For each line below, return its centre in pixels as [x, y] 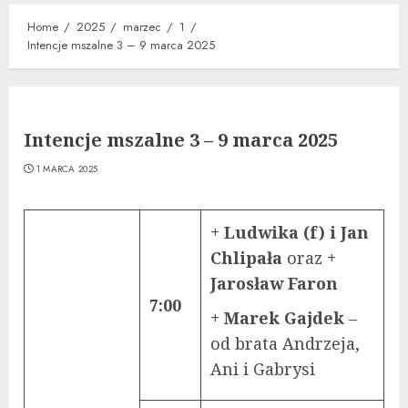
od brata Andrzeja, [285, 343]
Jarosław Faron [274, 283]
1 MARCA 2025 [67, 168]
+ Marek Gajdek [280, 317]
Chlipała [249, 257]
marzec [142, 26]
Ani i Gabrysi [265, 368]
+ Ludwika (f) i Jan [290, 232]
